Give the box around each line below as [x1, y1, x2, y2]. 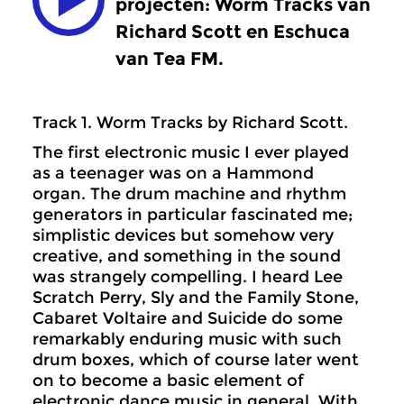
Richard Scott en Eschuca [115, 21, 350, 42]
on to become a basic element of [32, 371, 304, 390]
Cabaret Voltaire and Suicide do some [32, 308, 343, 328]
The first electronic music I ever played [32, 142, 349, 162]
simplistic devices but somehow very [32, 225, 334, 245]
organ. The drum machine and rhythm [32, 184, 346, 204]
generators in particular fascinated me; [32, 205, 353, 225]
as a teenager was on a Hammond [32, 163, 314, 183]
